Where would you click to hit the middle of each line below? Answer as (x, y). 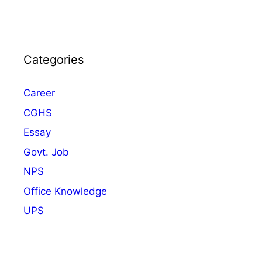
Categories (54, 60)
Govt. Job (46, 152)
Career (39, 93)
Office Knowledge (65, 191)
